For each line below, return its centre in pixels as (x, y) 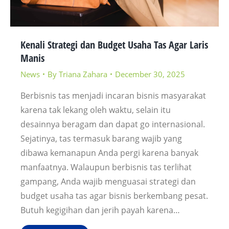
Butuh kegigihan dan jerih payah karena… (100, 210)
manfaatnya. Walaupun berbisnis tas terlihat (106, 167)
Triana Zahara (83, 74)
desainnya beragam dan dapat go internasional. (113, 124)
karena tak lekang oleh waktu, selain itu (96, 110)
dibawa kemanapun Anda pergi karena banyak (109, 153)
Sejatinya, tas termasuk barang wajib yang (101, 139)
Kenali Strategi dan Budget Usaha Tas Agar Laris (114, 45)
